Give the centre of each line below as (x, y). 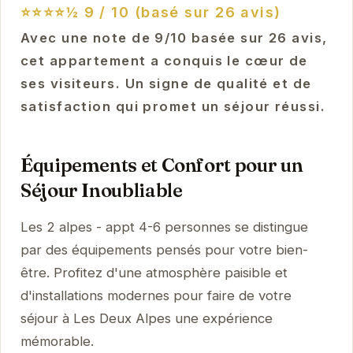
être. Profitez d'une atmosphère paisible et (154, 272)
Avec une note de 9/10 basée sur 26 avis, (174, 37)
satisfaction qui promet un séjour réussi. (173, 106)
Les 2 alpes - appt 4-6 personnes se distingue (164, 227)
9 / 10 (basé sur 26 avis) (180, 12)
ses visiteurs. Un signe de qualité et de (166, 83)
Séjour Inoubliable (101, 190)
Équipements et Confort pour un (162, 165)
